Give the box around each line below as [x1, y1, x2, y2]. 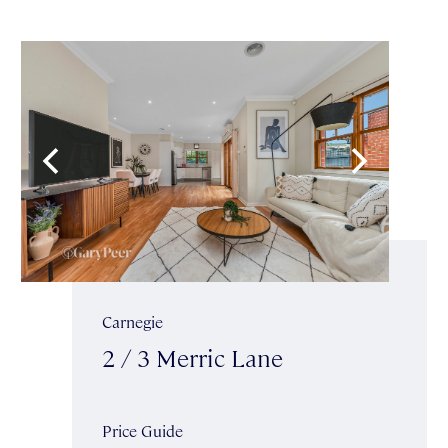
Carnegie [102, 310, 163, 332]
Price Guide [102, 419, 183, 441]
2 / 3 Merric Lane [102, 340, 283, 373]
